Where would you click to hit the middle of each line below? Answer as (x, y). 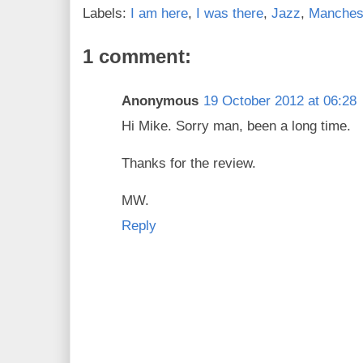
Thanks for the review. (189, 163)
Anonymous (160, 101)
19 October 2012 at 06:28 (280, 101)
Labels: (107, 13)
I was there (230, 13)
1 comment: (137, 56)
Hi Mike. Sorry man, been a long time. (236, 126)
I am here (159, 13)
